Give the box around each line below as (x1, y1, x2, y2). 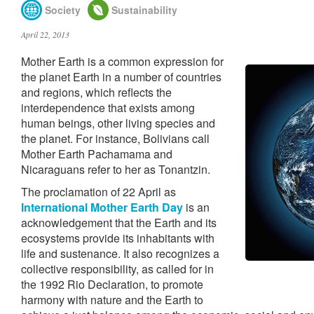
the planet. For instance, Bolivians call (21, 130, 210, 146)
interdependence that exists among (21, 100, 195, 116)
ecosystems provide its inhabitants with (21, 230, 214, 246)
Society (42, 2, 81, 17)
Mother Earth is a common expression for (21, 53, 224, 69)
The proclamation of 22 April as (21, 184, 176, 200)
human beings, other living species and (21, 115, 215, 131)
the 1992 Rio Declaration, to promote (21, 276, 203, 292)
